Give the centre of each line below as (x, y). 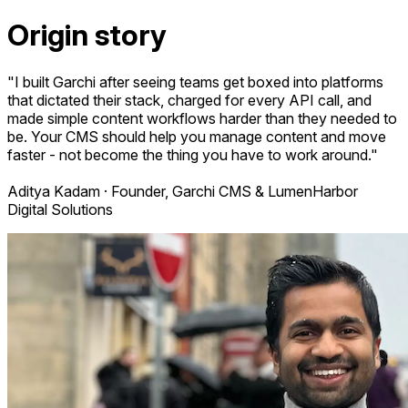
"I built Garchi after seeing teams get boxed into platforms (195, 82)
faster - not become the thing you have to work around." (193, 154)
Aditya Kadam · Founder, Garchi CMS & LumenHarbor (183, 191)
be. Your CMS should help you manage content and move (197, 136)
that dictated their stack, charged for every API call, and (189, 100)
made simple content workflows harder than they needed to (202, 118)
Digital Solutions (60, 209)
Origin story (87, 36)
